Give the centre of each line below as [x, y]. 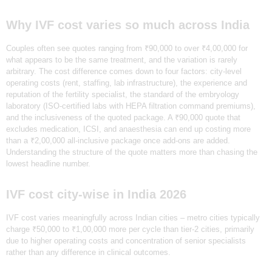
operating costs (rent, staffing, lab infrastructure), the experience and [127, 83]
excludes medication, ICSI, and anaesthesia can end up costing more [128, 129]
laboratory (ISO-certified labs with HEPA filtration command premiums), [131, 106]
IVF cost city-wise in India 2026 [96, 194]
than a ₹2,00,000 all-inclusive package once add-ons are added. [118, 140]
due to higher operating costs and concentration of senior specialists [126, 240]
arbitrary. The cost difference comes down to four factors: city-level [124, 71]
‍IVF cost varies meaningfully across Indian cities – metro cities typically [133, 217]
